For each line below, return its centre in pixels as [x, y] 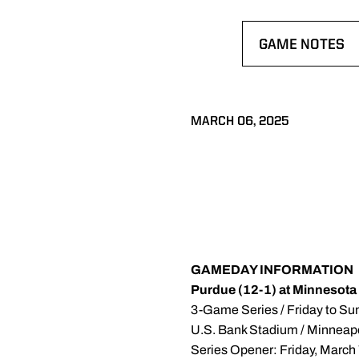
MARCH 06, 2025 [240, 122]
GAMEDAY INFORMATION [272, 270]
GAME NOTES [301, 45]
